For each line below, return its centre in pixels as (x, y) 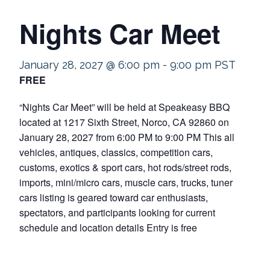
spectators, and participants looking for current (117, 212)
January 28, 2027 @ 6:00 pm (89, 65)
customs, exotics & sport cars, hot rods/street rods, (125, 167)
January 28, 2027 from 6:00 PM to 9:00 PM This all (127, 137)
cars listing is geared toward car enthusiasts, (114, 197)
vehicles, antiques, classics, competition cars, (116, 152)
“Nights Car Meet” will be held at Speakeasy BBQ (124, 107)
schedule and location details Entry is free (108, 228)
